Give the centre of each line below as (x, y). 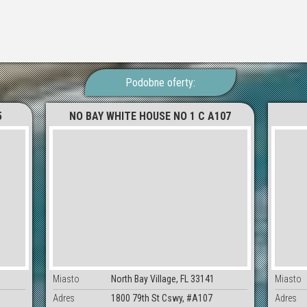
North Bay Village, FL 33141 (163, 279)
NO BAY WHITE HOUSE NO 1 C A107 (150, 116)
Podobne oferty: (160, 82)
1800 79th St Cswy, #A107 (162, 298)
